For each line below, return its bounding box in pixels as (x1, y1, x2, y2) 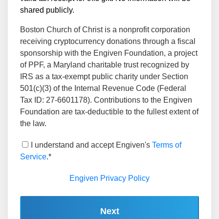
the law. (20, 119, 46, 128)
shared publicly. (20, 5, 74, 14)
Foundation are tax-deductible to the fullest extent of (20, 107, 198, 116)
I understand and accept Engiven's (31, 140, 152, 149)
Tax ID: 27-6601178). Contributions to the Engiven (20, 95, 192, 104)
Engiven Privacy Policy (69, 174, 150, 182)
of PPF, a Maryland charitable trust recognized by (20, 60, 189, 69)
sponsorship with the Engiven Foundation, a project (20, 48, 197, 57)
